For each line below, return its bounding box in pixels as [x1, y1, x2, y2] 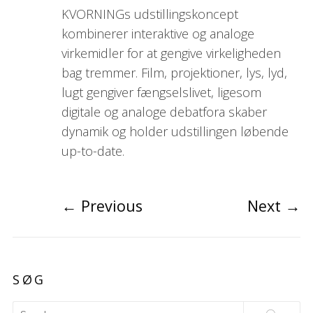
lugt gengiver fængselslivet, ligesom [61, 84, 261, 101]
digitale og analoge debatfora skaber [61, 103, 267, 121]
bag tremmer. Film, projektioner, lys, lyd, [61, 64, 287, 82]
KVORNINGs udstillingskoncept [61, 6, 238, 23]
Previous [80, 196, 143, 217]
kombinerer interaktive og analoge [61, 25, 254, 43]
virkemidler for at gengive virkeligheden [61, 45, 281, 62]
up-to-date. [61, 143, 124, 160]
